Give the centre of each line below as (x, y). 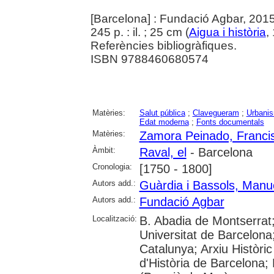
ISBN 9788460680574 (149, 59)
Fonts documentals (230, 122)
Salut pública (162, 113)
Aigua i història (227, 32)
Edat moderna (164, 122)
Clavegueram (216, 113)
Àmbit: (104, 150)
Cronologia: (112, 166)
